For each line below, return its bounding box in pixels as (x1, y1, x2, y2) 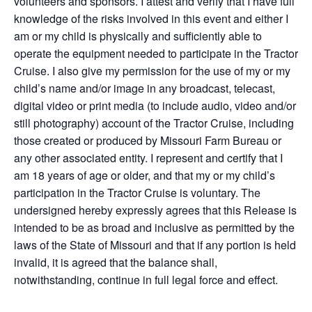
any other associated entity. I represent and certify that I (14, 150, 283, 166)
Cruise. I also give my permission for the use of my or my (14, 63, 290, 79)
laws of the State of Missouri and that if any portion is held (14, 237, 296, 253)
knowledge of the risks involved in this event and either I (14, 10, 288, 26)
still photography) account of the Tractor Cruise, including (14, 115, 294, 131)
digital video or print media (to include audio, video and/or (14, 97, 296, 114)
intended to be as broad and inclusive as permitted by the (14, 219, 295, 235)
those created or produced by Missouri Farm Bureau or (14, 132, 281, 148)
